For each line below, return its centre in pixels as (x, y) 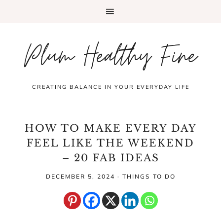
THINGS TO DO (149, 176)
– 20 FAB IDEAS (110, 158)
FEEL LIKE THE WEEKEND (110, 143)
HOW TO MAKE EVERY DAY (110, 128)
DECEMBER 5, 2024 (80, 176)
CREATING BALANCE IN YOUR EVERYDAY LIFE (110, 87)
